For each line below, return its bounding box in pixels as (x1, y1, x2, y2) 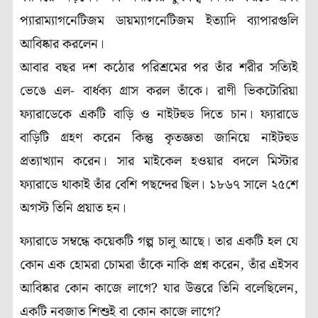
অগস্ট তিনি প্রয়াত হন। (20, 197, 126, 219)
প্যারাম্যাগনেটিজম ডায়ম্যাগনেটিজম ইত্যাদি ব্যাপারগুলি (20, 10, 298, 31)
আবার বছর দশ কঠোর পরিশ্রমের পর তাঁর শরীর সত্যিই (20, 57, 298, 78)
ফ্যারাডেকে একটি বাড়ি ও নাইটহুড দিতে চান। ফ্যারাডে (20, 104, 298, 125)
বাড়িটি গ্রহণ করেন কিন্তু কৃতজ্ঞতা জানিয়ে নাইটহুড (20, 127, 298, 148)
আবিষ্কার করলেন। (20, 33, 104, 55)
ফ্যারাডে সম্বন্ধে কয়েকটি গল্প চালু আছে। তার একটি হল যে (20, 231, 298, 252)
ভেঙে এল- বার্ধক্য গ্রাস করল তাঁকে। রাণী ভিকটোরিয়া (20, 80, 298, 102)
